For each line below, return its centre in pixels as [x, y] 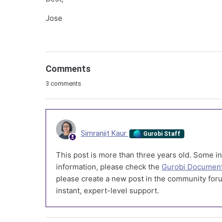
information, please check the [109, 167]
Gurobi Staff [161, 134]
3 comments [63, 83]
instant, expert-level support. [108, 191]
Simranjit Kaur [105, 133]
